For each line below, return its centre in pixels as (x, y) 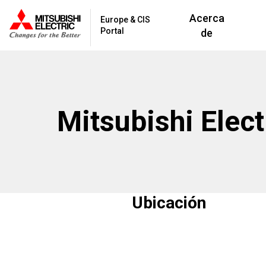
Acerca (207, 18)
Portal (112, 31)
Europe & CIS (125, 19)
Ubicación (169, 203)
